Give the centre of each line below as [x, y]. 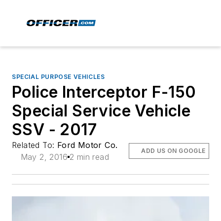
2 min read [89, 157]
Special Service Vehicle [101, 111]
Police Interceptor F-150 [104, 92]
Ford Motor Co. [87, 145]
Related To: [35, 145]
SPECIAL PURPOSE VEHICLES [58, 77]
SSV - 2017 [54, 129]
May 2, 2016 [44, 157]
